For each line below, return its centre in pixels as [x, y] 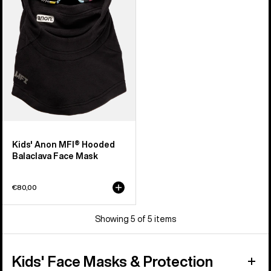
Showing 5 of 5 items [135, 219]
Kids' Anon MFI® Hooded [64, 144]
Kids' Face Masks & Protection [113, 261]
